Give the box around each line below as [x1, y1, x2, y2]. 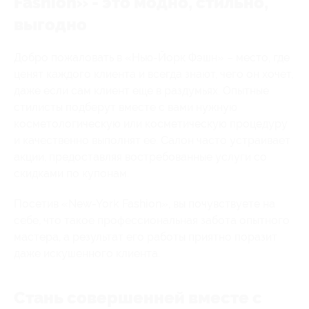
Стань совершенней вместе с [14, 288, 262, 308]
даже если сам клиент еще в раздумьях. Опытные [14, 83, 269, 97]
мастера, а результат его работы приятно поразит [14, 230, 277, 243]
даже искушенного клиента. [14, 246, 160, 260]
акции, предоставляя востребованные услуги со [14, 150, 267, 163]
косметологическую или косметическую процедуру [14, 117, 288, 130]
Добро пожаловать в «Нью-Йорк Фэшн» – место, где [14, 50, 290, 64]
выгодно [14, 14, 87, 34]
